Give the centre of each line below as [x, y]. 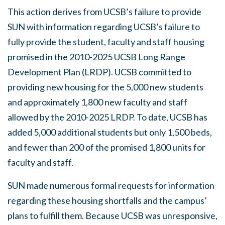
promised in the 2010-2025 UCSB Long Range [96, 57]
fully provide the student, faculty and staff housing [106, 42]
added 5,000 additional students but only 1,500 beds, [110, 132]
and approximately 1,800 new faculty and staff [97, 102]
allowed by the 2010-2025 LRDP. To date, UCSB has [107, 117]
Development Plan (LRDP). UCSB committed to [99, 72]
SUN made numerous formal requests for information [111, 185]
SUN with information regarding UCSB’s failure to [104, 27]
